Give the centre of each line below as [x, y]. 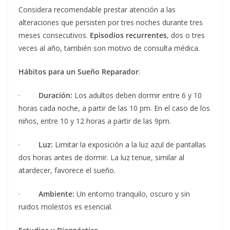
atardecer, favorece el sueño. [67, 170]
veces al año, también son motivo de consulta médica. [109, 48]
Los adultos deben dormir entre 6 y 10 [137, 95]
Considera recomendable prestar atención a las [97, 10]
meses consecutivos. [54, 35]
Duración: [55, 95]
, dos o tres [186, 35]
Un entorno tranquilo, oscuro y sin [132, 194]
